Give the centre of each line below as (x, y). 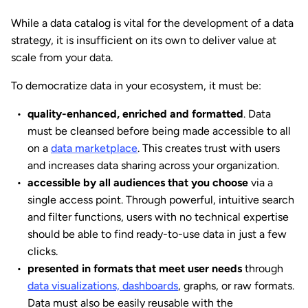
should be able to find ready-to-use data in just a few (157, 234)
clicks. (43, 252)
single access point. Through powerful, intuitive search (161, 200)
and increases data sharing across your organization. (153, 166)
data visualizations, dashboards (103, 286)
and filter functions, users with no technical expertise (158, 217)
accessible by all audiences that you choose (138, 183)
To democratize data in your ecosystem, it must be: (136, 86)
